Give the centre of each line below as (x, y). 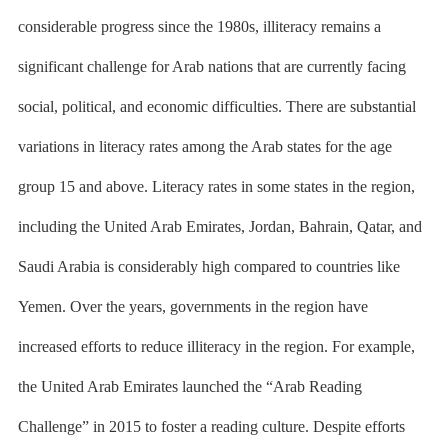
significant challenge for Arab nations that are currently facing (211, 66)
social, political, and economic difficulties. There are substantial (216, 106)
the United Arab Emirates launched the (141, 386)
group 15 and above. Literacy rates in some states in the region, (216, 186)
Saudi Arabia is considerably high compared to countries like (208, 266)
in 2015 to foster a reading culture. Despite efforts (246, 426)
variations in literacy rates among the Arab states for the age (204, 146)
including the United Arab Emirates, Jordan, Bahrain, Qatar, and (219, 226)
